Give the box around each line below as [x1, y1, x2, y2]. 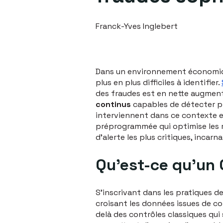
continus [96, 99, 131, 110]
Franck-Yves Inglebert [96, 21, 178, 32]
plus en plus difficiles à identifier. [96, 77, 222, 88]
